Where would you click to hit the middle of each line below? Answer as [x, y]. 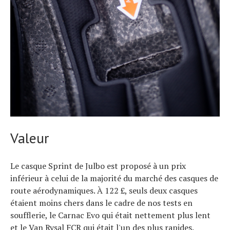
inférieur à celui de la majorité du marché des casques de [114, 178]
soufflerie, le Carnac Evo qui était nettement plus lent [110, 215]
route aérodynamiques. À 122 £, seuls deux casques [104, 190]
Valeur [30, 138]
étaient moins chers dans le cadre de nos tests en [101, 203]
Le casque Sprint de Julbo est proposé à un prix [98, 166]
